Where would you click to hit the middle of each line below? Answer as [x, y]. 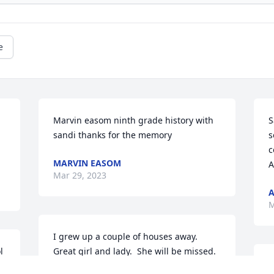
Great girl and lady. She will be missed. [135, 251]
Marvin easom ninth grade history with [134, 120]
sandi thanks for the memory [113, 135]
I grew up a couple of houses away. [126, 237]
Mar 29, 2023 [80, 176]
